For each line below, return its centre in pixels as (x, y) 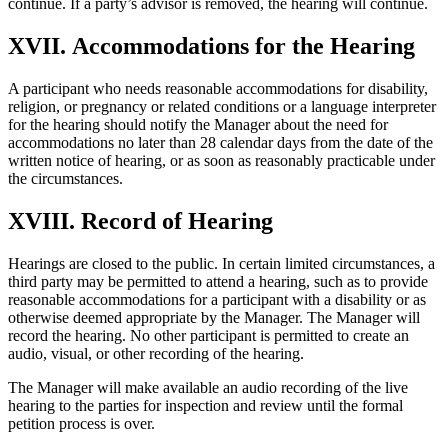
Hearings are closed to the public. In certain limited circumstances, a (221, 263)
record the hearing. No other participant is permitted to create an (208, 335)
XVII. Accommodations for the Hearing (211, 45)
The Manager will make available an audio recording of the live (208, 387)
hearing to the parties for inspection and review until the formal (205, 405)
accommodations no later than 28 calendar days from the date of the (220, 142)
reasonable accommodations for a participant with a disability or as (217, 299)
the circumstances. (65, 178)
